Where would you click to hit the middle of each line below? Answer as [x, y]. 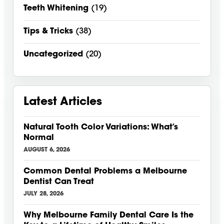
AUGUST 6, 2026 [47, 150]
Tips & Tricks [48, 32]
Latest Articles [63, 103]
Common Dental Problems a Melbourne [105, 172]
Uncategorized [53, 55]
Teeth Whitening [56, 9]
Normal [39, 138]
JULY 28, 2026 [43, 194]
